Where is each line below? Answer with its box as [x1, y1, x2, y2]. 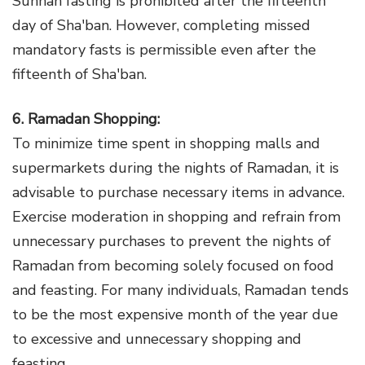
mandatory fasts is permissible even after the [12, 39, 316, 59]
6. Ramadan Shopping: [12, 108, 160, 129]
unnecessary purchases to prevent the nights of [12, 231, 331, 251]
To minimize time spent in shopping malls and [12, 133, 320, 153]
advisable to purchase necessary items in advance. [12, 182, 345, 202]
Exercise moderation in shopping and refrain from [12, 206, 341, 226]
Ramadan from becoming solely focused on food [12, 255, 334, 275]
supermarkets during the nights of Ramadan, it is [12, 157, 339, 178]
